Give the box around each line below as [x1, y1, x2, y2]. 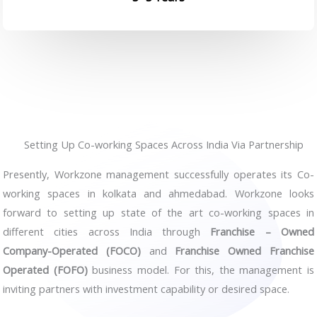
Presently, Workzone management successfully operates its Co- [3, 166, 314, 181]
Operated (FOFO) [3, 262, 88, 277]
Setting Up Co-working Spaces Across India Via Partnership [24, 137, 304, 151]
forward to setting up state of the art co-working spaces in [3, 204, 314, 219]
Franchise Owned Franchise [175, 243, 315, 258]
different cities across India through [3, 224, 211, 238]
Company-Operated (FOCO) [3, 243, 141, 258]
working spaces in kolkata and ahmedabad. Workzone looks [3, 185, 314, 200]
